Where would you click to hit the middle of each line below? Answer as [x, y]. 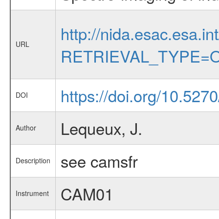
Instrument [32, 193]
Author [26, 128]
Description [33, 161]
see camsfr [99, 161]
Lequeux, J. [101, 128]
